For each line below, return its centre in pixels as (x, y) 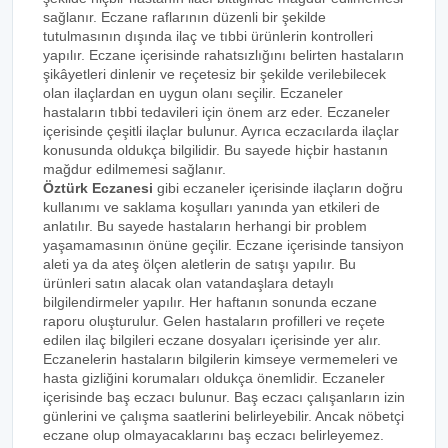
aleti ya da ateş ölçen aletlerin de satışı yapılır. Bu (199, 264)
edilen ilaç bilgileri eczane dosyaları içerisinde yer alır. (212, 340)
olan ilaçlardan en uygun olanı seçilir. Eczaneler (193, 93)
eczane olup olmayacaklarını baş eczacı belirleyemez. (213, 435)
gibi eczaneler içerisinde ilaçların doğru (278, 188)
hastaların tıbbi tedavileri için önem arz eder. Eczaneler (216, 112)
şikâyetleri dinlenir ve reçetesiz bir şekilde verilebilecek (214, 74)
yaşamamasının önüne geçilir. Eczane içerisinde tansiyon (223, 245)
